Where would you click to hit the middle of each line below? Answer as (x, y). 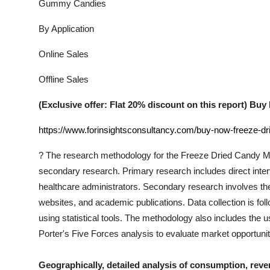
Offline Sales (64, 79)
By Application (66, 29)
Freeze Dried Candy (221, 155)
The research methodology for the (112, 155)
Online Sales (64, 54)
